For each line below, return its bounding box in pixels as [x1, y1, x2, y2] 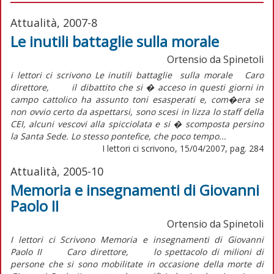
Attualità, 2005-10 [10, 163, 103, 179]
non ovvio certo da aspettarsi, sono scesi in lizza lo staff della [10, 105, 264, 117]
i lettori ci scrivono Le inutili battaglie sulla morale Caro [10, 68, 264, 81]
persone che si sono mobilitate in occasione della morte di [10, 257, 264, 270]
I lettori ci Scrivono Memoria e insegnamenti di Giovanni [10, 233, 264, 245]
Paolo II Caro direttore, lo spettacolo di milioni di [10, 245, 264, 257]
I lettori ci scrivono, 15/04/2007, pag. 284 [102, 142, 264, 154]
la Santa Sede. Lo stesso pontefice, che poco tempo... [10, 130, 226, 142]
